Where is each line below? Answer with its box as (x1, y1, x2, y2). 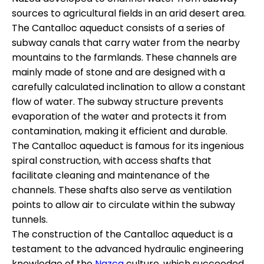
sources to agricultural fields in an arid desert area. (12, 6, 246, 20)
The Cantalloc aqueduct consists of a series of (12, 21, 225, 35)
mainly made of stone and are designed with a (12, 65, 225, 79)
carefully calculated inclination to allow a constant (12, 80, 246, 94)
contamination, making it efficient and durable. (12, 124, 227, 138)
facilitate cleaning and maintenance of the (12, 168, 210, 182)
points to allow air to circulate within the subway (12, 197, 235, 212)
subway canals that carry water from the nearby (12, 35, 240, 49)
